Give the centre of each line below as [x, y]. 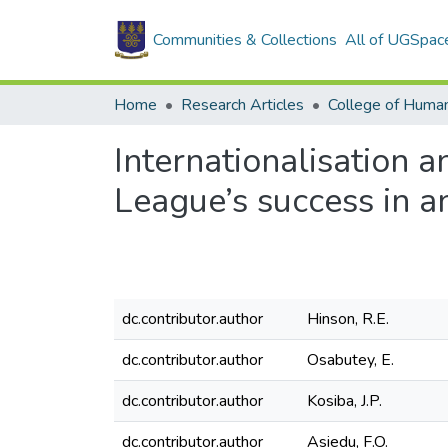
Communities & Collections [245, 40]
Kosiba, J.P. [344, 401]
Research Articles [242, 105]
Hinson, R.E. [348, 319]
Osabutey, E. [350, 360]
